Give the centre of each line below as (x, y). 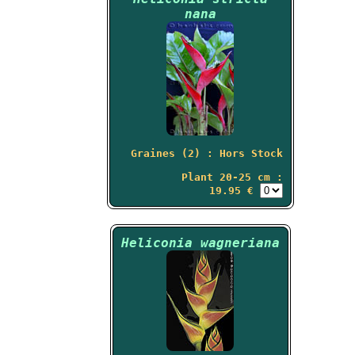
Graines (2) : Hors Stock (206, 153)
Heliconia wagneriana (200, 243)
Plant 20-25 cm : (232, 177)
